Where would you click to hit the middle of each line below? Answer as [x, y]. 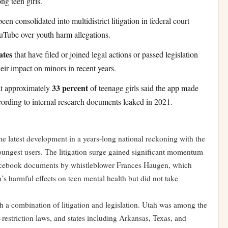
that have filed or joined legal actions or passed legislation [105, 54]
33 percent [70, 88]
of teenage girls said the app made [143, 88]
